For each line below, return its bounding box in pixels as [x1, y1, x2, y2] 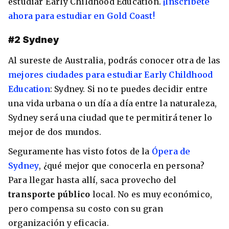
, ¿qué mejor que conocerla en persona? [39, 160, 204, 171]
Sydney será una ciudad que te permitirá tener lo [8, 112, 213, 123]
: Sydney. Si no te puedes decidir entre [50, 83, 208, 94]
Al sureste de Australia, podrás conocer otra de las [8, 55, 221, 65]
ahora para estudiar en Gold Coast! [8, 11, 155, 21]
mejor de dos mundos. [8, 126, 104, 137]
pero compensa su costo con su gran [8, 203, 163, 214]
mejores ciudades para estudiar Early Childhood [8, 69, 213, 80]
